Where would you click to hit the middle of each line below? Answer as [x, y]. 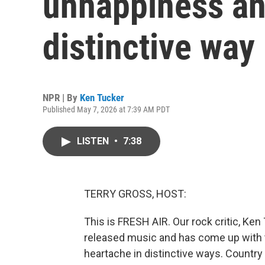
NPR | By [61, 98]
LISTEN [94, 141]
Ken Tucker [102, 98]
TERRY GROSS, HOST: [135, 194]
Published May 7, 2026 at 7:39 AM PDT [106, 109]
